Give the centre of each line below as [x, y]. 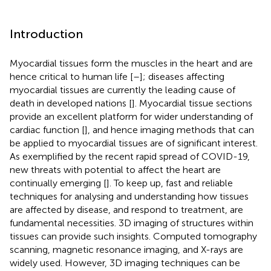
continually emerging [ [58, 183]
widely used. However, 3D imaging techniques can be [125, 263]
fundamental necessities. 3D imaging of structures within [132, 223]
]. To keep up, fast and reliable [170, 183]
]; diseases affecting [182, 76]
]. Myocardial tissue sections [192, 103]
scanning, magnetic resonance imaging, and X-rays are [126, 249]
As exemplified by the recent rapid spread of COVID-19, [130, 156]
